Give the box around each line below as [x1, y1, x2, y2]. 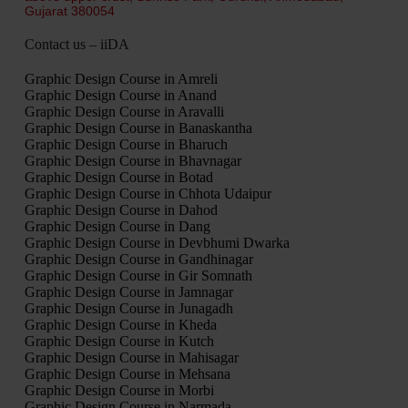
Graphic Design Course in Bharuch [24, 137, 228, 153]
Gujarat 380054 [24, 4, 115, 19]
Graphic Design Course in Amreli [24, 71, 218, 87]
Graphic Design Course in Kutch [24, 333, 214, 350]
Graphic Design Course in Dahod [24, 202, 218, 219]
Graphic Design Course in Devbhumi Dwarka [24, 235, 290, 251]
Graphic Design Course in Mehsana [24, 366, 230, 382]
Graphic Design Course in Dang [24, 219, 210, 235]
